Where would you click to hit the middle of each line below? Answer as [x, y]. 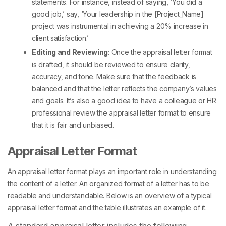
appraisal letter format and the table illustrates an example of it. [107, 208]
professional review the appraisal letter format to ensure [122, 113]
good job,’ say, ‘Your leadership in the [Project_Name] [118, 14]
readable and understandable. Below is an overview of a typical [110, 196]
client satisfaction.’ [61, 38]
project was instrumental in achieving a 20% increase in [120, 26]
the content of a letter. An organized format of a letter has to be [108, 184]
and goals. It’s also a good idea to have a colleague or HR [124, 101]
